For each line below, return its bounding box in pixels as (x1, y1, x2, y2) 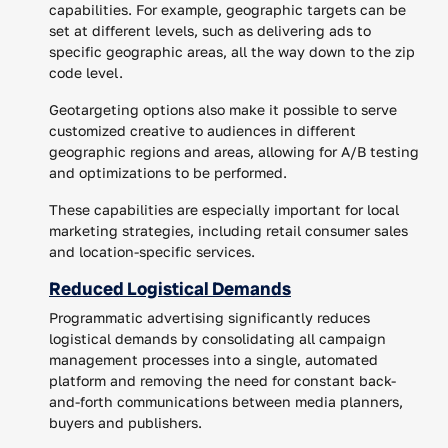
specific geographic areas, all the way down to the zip (49, 42, 415, 60)
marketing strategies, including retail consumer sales (49, 221, 408, 239)
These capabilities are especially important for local (49, 200, 399, 218)
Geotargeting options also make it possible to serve (49, 100, 397, 118)
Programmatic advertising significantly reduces (49, 308, 370, 326)
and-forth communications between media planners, (49, 392, 403, 410)
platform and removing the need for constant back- (49, 371, 396, 389)
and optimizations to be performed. (49, 163, 287, 181)
